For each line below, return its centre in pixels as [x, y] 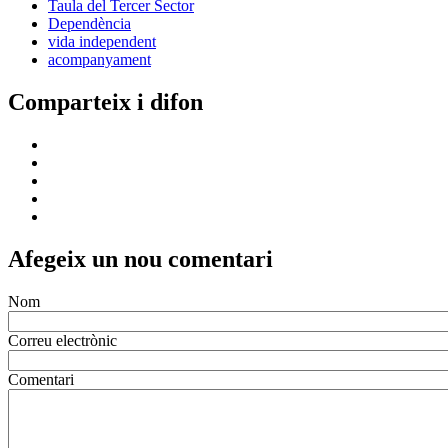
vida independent [102, 42]
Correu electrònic [62, 340]
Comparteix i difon [105, 102]
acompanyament [99, 60]
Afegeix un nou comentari [140, 258]
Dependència [89, 24]
